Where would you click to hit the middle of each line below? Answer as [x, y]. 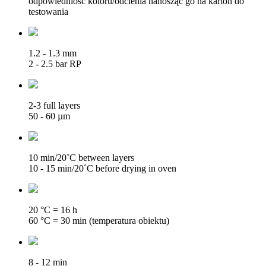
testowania [48, 11]
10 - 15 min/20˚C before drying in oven [102, 168]
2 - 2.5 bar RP [55, 64]
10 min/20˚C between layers [81, 157]
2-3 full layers [54, 105]
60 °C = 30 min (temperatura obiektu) [99, 220]
